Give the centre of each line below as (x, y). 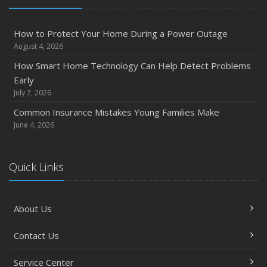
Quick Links (36, 167)
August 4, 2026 (38, 46)
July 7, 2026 (32, 93)
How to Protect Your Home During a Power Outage (121, 33)
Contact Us (36, 235)
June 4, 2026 (34, 125)
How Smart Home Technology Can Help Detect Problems (132, 66)
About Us (33, 209)
